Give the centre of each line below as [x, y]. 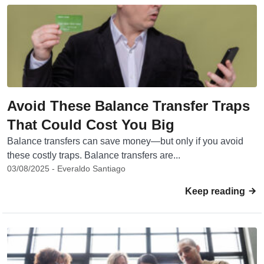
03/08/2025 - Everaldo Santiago [66, 169]
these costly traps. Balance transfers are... [94, 155]
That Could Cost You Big [91, 125]
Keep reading [216, 191]
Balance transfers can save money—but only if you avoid [125, 141]
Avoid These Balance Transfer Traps [128, 106]
